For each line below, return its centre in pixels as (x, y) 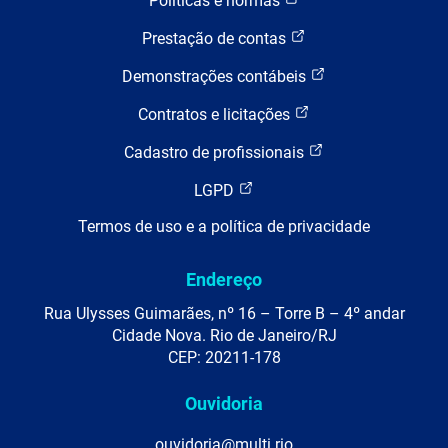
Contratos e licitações (216, 114)
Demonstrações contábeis (216, 76)
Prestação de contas (216, 38)
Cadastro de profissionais (216, 152)
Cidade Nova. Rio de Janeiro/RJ (224, 335)
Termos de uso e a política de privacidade (224, 226)
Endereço (224, 279)
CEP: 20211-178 (224, 357)
